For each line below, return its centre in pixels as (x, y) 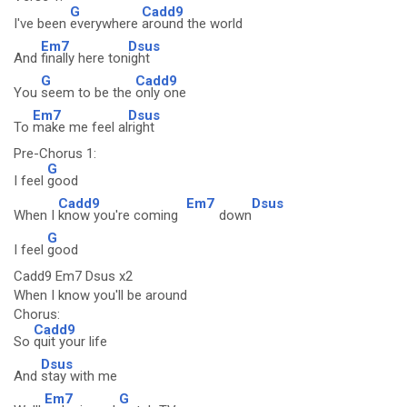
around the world (192, 24)
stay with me (79, 376)
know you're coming (120, 215)
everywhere (106, 24)
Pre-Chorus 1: (55, 154)
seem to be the (88, 93)
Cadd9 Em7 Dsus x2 (73, 276)
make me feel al (80, 127)
